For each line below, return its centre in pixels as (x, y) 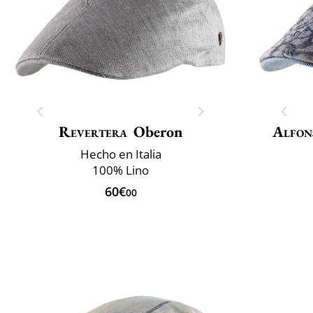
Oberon (158, 131)
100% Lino (121, 170)
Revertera (93, 131)
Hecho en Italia (121, 154)
